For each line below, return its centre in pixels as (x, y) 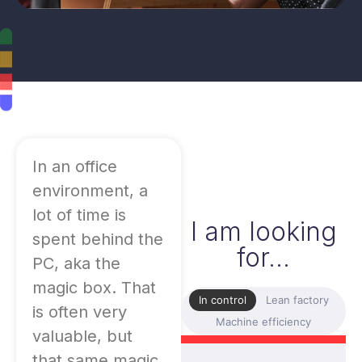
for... (263, 258)
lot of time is (79, 215)
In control (222, 300)
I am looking (263, 232)
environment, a (90, 191)
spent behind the (98, 240)
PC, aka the (76, 264)
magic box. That (94, 288)
